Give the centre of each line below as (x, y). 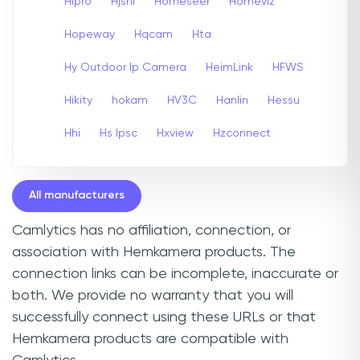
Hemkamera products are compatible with (150, 339)
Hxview (175, 133)
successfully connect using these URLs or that (164, 317)
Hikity (78, 100)
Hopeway (90, 34)
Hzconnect (242, 133)
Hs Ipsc (119, 133)
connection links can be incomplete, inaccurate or (175, 274)
